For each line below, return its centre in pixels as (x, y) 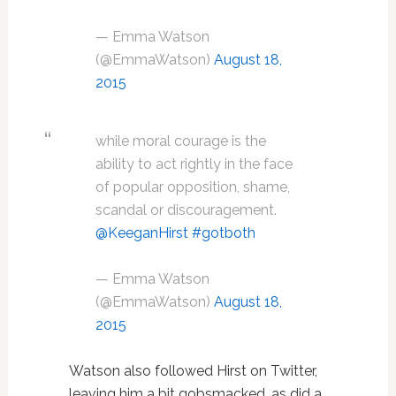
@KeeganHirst (141, 233)
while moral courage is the (180, 141)
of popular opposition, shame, (192, 187)
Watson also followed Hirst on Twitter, (193, 371)
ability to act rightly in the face (194, 164)
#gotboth (223, 233)
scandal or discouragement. (186, 210)
